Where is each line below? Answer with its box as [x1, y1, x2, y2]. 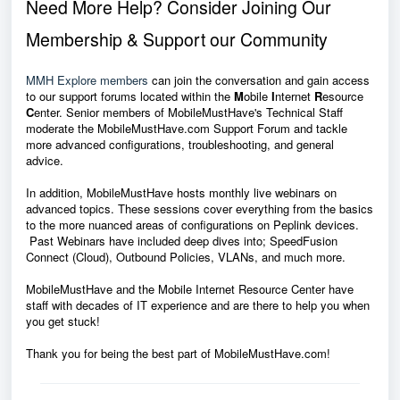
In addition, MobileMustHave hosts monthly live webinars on [26, 183, 337, 201]
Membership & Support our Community [26, 26, 328, 52]
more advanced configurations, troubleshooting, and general [26, 135, 334, 153]
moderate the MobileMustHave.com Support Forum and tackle [26, 119, 347, 137]
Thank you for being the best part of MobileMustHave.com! [26, 344, 330, 362]
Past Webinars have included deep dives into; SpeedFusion [26, 231, 337, 249]
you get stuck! [26, 312, 100, 329]
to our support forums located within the [26, 87, 234, 104]
